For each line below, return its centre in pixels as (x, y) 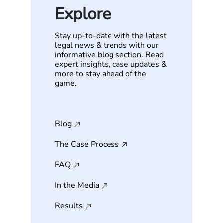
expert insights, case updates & (111, 64)
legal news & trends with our (107, 45)
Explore (83, 14)
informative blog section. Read (109, 55)
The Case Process (87, 144)
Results (69, 206)
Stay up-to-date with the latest (111, 36)
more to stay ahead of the (101, 74)
